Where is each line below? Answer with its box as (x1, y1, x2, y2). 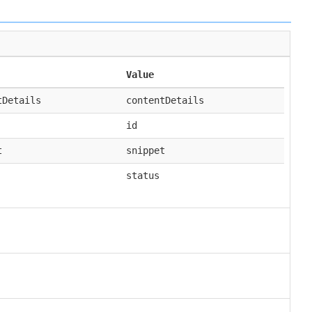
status (126, 170, 160, 182)
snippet (126, 145, 166, 157)
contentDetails (126, 95, 205, 107)
